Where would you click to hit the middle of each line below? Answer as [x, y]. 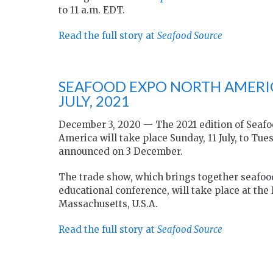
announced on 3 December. [121, 152]
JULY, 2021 [94, 101]
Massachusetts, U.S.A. [108, 204]
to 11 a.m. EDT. [92, 10]
